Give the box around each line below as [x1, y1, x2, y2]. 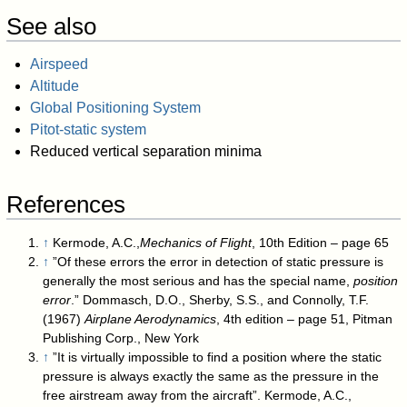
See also [6, 14, 97, 40]
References [6, 192, 126, 218]
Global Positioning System [29, 100, 201, 116]
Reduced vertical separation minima [29, 144, 262, 160]
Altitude [29, 78, 79, 94]
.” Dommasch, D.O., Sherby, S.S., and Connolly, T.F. [71, 292, 370, 307]
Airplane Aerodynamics [84, 311, 217, 326]
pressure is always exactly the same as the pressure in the [43, 368, 380, 383]
